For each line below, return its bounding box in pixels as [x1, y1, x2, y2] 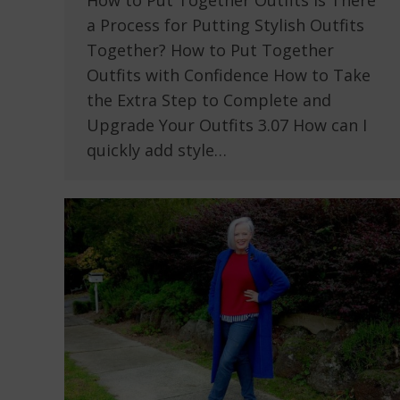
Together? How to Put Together [87, 39, 334, 62]
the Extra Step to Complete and [87, 89, 331, 112]
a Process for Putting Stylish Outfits [87, 14, 364, 37]
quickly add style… [87, 139, 227, 162]
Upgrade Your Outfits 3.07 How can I [87, 114, 367, 137]
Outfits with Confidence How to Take [87, 64, 371, 87]
